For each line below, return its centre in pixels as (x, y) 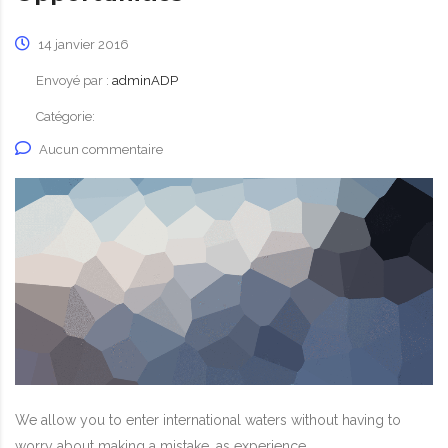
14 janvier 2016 (82, 45)
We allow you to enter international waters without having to (208, 420)
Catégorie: (65, 117)
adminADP (145, 81)
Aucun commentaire (101, 150)
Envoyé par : (74, 81)
